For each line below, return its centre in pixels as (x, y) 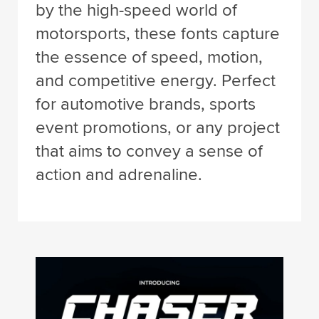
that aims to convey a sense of (149, 151)
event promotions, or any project (158, 128)
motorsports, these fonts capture (158, 34)
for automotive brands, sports (146, 104)
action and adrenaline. (119, 175)
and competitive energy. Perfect (156, 81)
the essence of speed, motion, (149, 57)
